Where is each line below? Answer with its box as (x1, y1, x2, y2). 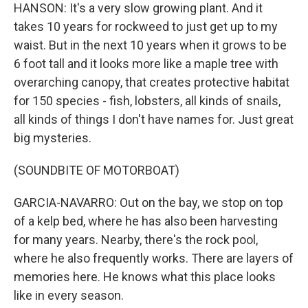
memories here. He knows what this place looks (14, 269, 276, 284)
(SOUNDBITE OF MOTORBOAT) (14, 163, 179, 177)
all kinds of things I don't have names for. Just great (14, 112, 294, 126)
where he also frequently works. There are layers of (14, 251, 294, 265)
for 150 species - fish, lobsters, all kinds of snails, (14, 93, 280, 108)
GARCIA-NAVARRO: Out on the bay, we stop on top (14, 195, 283, 210)
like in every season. (14, 288, 124, 302)
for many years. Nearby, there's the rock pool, (14, 232, 258, 247)
